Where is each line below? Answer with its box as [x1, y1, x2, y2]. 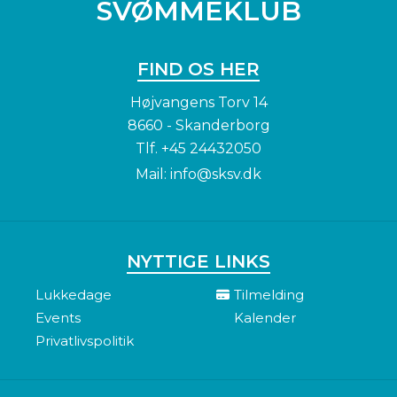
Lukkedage [35, 286, 112, 304]
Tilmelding [234, 286, 304, 304]
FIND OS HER [137, 58, 260, 81]
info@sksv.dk [170, 166, 261, 183]
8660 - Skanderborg [127, 117, 270, 135]
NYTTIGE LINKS [127, 251, 270, 273]
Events [35, 309, 81, 327]
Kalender [234, 309, 296, 327]
